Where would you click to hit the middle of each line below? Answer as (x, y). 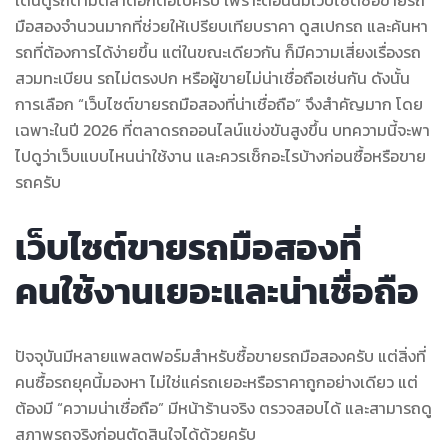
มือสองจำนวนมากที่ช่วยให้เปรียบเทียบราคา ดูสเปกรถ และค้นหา (221, 25)
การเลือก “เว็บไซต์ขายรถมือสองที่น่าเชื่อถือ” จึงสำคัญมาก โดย (219, 103)
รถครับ (38, 181)
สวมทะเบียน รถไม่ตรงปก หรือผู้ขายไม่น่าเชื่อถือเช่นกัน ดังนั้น (212, 77)
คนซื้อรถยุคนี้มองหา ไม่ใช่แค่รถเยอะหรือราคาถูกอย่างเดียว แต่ (216, 381)
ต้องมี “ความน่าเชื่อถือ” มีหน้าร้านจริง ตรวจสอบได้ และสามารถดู (223, 407)
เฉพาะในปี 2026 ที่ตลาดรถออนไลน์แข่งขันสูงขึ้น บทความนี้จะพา (222, 129)
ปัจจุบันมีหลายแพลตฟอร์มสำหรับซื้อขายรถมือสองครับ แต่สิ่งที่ (220, 355)
